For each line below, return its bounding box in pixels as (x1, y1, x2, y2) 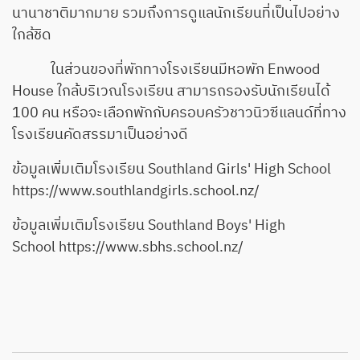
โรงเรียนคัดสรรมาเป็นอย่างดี (12, 123, 188, 148)
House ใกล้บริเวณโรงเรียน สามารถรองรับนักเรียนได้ (12, 80, 330, 104)
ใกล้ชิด (12, 23, 51, 48)
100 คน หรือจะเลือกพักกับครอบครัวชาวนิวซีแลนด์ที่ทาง (12, 101, 346, 126)
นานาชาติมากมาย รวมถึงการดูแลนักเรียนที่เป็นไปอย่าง (12, 2, 340, 27)
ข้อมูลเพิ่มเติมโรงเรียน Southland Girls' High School (12, 157, 334, 182)
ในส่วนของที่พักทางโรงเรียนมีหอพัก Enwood (12, 58, 320, 83)
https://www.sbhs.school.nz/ (59, 235, 243, 260)
